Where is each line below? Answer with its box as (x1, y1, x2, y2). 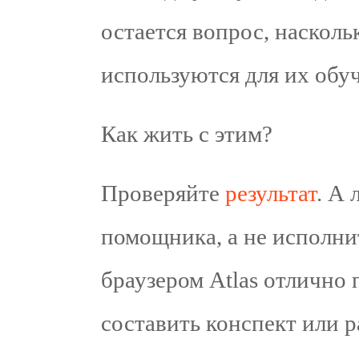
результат (225, 180, 317, 206)
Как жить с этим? (101, 121, 272, 147)
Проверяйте (101, 180, 225, 206)
